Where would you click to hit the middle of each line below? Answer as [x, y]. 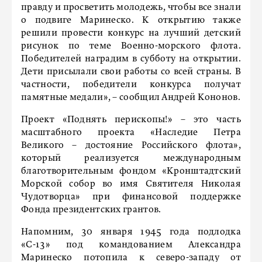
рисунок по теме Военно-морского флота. [131, 46]
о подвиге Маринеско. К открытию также [131, 20]
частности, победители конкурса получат [131, 85]
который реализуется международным [131, 158]
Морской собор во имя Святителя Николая [131, 184]
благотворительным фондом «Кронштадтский [131, 171]
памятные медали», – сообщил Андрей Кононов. [131, 98]
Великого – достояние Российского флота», [131, 146]
